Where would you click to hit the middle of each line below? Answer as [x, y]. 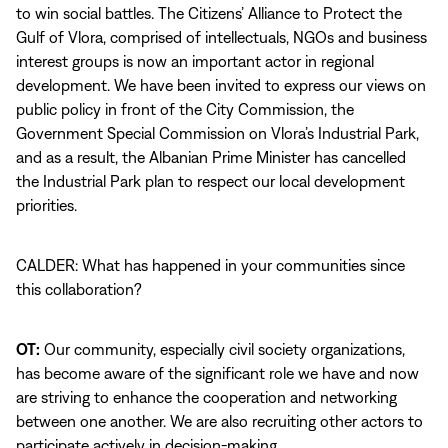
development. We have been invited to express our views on [221, 85]
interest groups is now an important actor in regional [195, 61]
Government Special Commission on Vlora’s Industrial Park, [217, 133]
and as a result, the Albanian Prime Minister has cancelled [211, 157]
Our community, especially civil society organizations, [222, 349]
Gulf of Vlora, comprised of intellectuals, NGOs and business [221, 37]
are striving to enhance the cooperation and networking [206, 397]
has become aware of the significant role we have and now [217, 373]
